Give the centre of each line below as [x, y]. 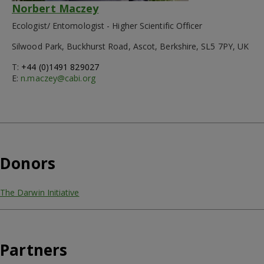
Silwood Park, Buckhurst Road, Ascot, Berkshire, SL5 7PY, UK [131, 47]
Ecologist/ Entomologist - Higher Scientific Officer [107, 26]
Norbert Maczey [55, 9]
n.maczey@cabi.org [58, 78]
